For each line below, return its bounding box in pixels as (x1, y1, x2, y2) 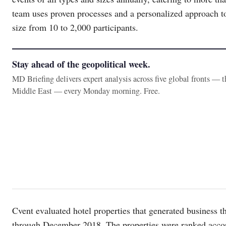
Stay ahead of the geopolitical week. (12, 57, 150, 71)
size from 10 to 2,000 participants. (12, 21, 138, 33)
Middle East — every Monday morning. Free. (12, 85, 160, 96)
